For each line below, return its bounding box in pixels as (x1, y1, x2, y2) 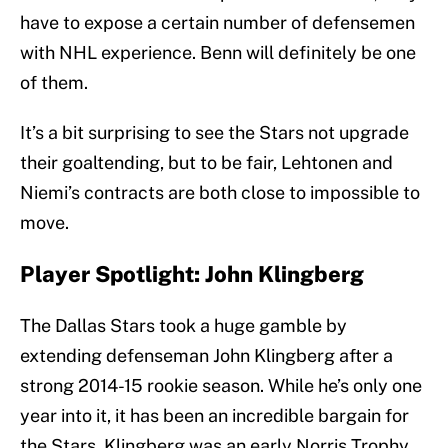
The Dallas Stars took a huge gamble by (20, 315, 347, 337)
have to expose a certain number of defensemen (20, 12, 415, 34)
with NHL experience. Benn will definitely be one (20, 42, 416, 64)
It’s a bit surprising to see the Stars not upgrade (20, 122, 409, 144)
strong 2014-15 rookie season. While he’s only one (20, 375, 422, 397)
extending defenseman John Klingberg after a (20, 345, 393, 367)
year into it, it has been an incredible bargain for (20, 405, 409, 427)
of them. (20, 72, 88, 94)
